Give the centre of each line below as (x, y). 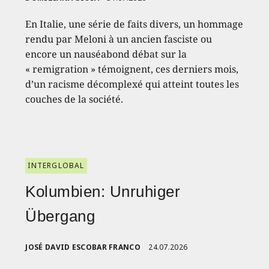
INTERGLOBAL (56, 165)
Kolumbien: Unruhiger (103, 191)
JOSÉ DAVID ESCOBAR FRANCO (83, 247)
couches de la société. (74, 99)
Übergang (60, 216)
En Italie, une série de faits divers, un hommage (134, 24)
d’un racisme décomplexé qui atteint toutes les (132, 84)
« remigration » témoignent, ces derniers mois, (132, 69)
